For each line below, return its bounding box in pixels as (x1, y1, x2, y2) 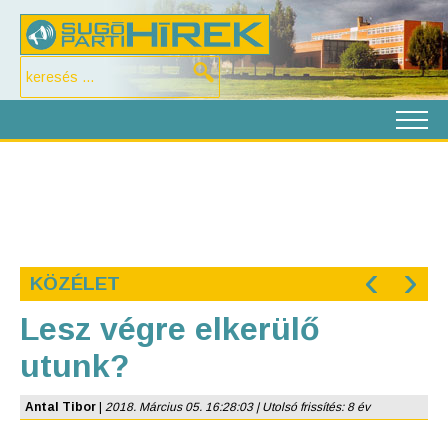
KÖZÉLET (30, 273, 120, 294)
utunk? (20, 348, 129, 384)
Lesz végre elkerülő (20, 311, 320, 347)
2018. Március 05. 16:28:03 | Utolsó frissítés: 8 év (105, 400, 370, 414)
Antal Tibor (25, 400, 96, 414)
